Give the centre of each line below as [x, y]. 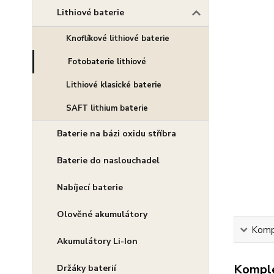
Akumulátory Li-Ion [97, 241]
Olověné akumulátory [102, 214]
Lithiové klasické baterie [114, 85]
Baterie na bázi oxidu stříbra [117, 134]
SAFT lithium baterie [107, 108]
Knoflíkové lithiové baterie [118, 39]
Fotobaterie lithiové [107, 62]
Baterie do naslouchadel [108, 161]
